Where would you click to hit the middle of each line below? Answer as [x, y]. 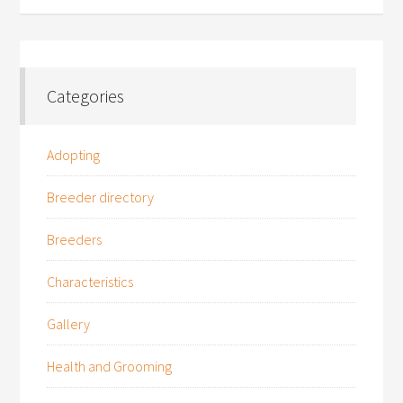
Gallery [69, 324]
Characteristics [90, 282]
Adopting [74, 155]
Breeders [75, 239]
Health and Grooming [110, 366]
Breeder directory [101, 197]
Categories [86, 96]
